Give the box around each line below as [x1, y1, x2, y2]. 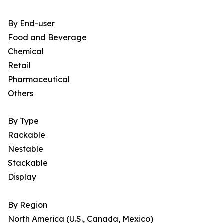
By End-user [8, 18, 55, 29]
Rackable [8, 130, 45, 140]
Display [8, 172, 36, 182]
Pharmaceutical [8, 74, 70, 85]
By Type [8, 116, 39, 126]
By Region [8, 200, 47, 210]
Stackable [8, 158, 48, 168]
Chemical [8, 46, 44, 57]
